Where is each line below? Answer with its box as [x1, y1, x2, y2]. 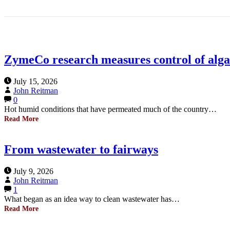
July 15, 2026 [13, 76, 57, 86]
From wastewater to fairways [4, 142, 158, 156]
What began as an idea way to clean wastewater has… [4, 194, 180, 203]
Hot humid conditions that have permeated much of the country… [4, 104, 217, 113]
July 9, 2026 [13, 166, 53, 176]
